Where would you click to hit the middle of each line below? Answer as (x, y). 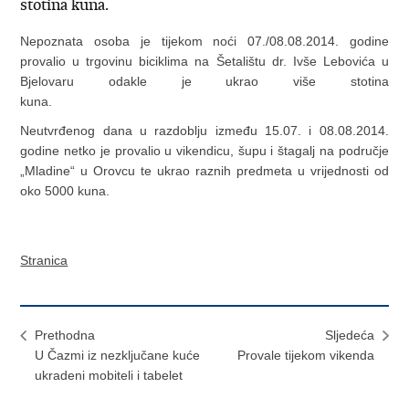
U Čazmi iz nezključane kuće (118, 355)
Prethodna (65, 335)
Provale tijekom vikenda (305, 355)
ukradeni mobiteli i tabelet (109, 375)
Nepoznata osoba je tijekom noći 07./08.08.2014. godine (204, 41)
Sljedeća (349, 335)
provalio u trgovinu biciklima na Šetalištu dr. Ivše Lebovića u (204, 61)
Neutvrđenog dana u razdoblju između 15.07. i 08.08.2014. (204, 131)
